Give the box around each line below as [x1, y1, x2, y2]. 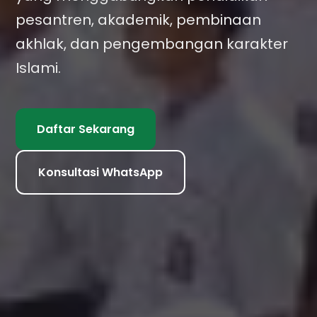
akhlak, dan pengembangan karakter [16, 34, 289, 54]
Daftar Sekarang [37, 121, 135, 137]
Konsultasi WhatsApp [38, 164, 163, 180]
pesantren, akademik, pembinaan [16, 10, 262, 30]
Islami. [16, 58, 62, 78]
